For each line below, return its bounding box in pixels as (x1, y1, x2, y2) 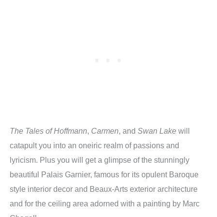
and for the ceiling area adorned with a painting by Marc (10, 199, 200, 208)
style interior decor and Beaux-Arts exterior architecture (10, 184, 198, 193)
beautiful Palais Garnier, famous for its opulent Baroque (10, 170, 199, 179)
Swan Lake (138, 126, 176, 135)
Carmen (91, 126, 119, 135)
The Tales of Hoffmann (10, 126, 87, 135)
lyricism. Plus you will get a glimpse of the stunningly (10, 155, 189, 164)
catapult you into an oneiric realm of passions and (10, 140, 179, 150)
